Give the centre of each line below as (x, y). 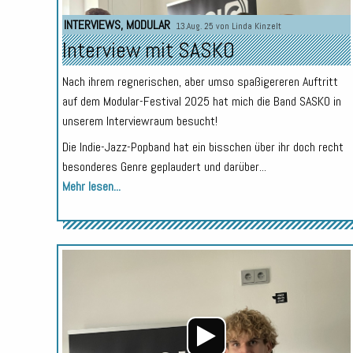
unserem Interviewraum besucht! (139, 121)
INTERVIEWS (92, 25)
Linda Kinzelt (256, 26)
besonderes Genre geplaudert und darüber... (164, 167)
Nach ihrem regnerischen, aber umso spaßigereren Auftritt (200, 82)
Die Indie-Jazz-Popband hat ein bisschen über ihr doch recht (203, 147)
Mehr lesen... (91, 187)
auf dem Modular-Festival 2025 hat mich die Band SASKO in (201, 102)
